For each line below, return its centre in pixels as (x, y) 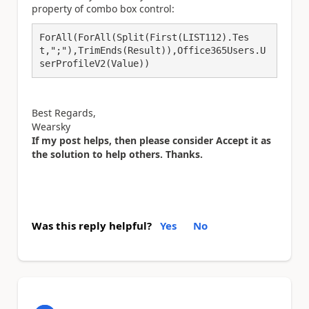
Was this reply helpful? (92, 226)
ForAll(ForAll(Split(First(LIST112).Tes (144, 37)
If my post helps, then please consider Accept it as (151, 140)
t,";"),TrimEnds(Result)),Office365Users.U (152, 50)
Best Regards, (64, 112)
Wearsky (51, 126)
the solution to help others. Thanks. (117, 154)
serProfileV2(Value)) (94, 63)
